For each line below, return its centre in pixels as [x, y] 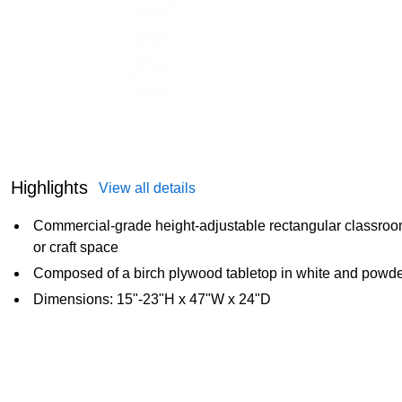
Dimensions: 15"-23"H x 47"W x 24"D [152, 299]
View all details [147, 188]
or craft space [76, 247]
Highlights [49, 187]
